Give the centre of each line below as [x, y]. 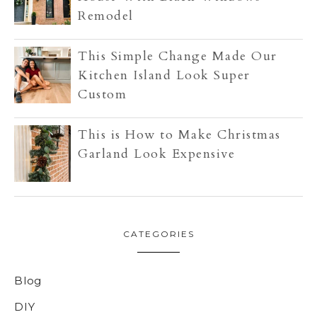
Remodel [106, 16]
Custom [102, 94]
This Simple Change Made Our [178, 56]
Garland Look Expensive [156, 154]
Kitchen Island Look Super [164, 75]
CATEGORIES [158, 234]
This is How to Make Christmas [179, 134]
